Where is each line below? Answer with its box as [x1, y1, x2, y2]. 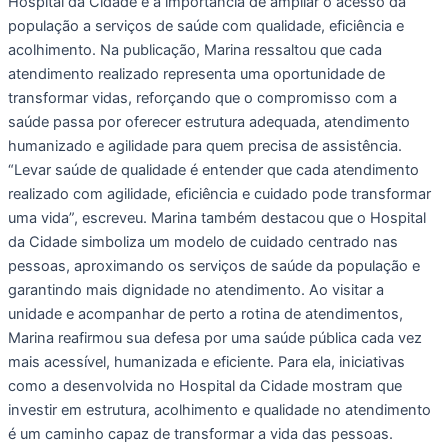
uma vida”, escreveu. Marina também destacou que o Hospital [8, 209, 426, 228]
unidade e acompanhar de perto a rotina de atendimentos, [8, 305, 403, 324]
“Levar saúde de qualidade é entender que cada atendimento [8, 161, 419, 180]
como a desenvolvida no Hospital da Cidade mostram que [8, 377, 402, 396]
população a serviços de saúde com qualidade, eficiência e [8, 17, 404, 36]
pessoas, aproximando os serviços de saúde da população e [8, 257, 420, 276]
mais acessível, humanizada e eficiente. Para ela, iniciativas [8, 353, 405, 372]
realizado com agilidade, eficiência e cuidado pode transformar [8, 185, 431, 204]
